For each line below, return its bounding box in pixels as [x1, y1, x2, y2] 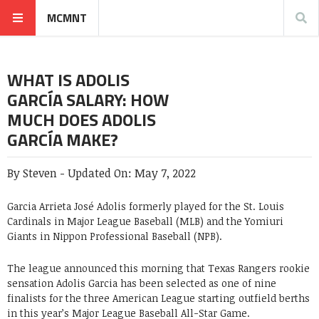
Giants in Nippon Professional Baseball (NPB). [7, 229, 222, 243]
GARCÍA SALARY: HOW [7, 87, 169, 113]
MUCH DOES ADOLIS [7, 107, 156, 132]
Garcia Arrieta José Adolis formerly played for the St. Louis [7, 199, 284, 213]
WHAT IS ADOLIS [7, 67, 130, 93]
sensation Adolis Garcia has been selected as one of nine [7, 276, 276, 290]
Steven [23, 165, 57, 181]
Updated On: [68, 165, 135, 181]
